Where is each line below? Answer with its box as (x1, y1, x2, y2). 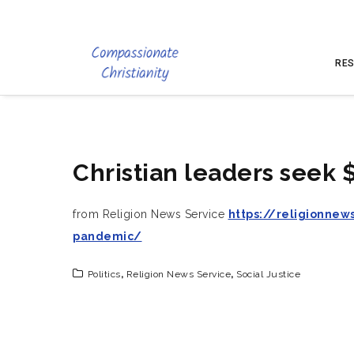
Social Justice (236, 269, 300, 280)
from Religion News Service (73, 208, 228, 220)
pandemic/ (73, 230, 142, 243)
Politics (87, 269, 121, 280)
